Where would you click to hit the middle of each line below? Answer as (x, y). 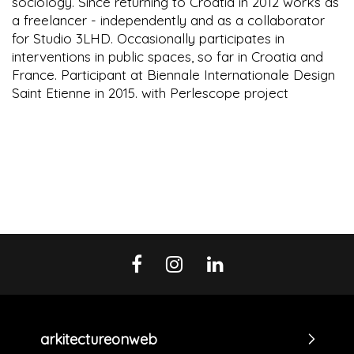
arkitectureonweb (99, 339)
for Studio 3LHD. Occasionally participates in (148, 39)
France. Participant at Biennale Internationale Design (173, 75)
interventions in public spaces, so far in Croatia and (168, 57)
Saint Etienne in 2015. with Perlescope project (150, 93)
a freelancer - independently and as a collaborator (168, 21)
